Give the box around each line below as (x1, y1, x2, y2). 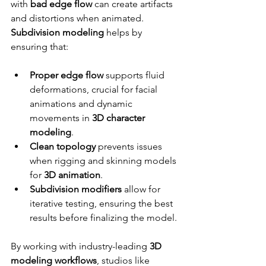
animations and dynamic (30, 98, 135, 110)
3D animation (44, 169, 100, 181)
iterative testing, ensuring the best (30, 198, 175, 210)
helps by (104, 27, 144, 39)
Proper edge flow (30, 69, 103, 81)
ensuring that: (11, 41, 68, 53)
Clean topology (30, 141, 96, 153)
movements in (30, 112, 92, 124)
